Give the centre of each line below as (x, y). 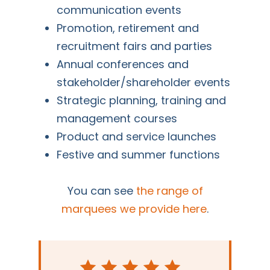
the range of (169, 191)
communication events (119, 10)
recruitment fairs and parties (135, 46)
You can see (102, 191)
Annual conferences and (123, 64)
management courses (117, 119)
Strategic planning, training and (142, 101)
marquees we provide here (134, 209)
